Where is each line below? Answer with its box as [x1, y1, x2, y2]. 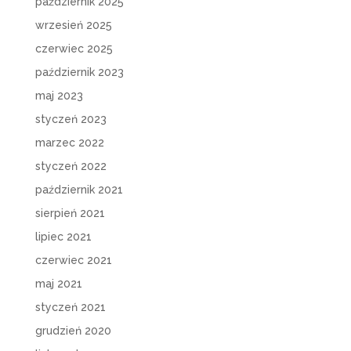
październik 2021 [34, 183, 123, 197]
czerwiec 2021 [34, 254, 112, 267]
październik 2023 [34, 66, 124, 79]
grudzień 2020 [34, 324, 111, 338]
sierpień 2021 [34, 207, 105, 220]
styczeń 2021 [34, 301, 106, 314]
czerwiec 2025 [34, 42, 113, 56]
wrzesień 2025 [34, 19, 112, 32]
